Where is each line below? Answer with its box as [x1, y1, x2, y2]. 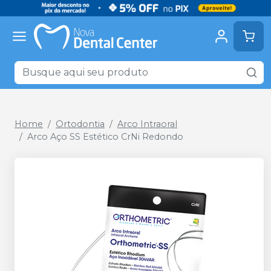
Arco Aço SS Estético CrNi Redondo [27, 131, 183, 142]
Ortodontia [56, 119, 105, 129]
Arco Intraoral [117, 119, 177, 129]
